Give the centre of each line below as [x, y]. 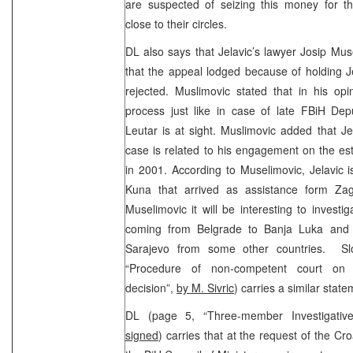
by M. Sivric [205, 287]
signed [142, 334]
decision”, [151, 287]
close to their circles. [176, 23]
